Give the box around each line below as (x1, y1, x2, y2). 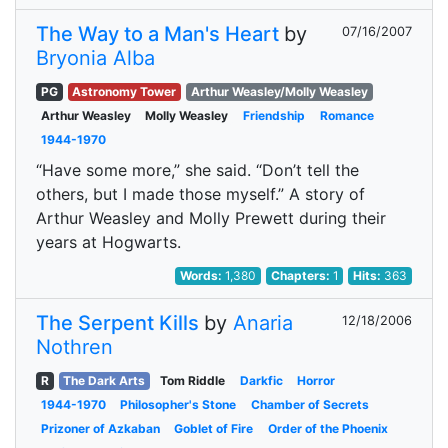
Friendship (242, 108, 305, 123)
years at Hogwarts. (36, 232, 181, 252)
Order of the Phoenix (267, 421, 388, 436)
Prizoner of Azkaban (40, 421, 160, 436)
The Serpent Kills (36, 311, 199, 335)
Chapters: (270, 268, 333, 283)
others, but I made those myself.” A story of (36, 184, 365, 204)
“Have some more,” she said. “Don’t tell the (36, 160, 359, 180)
